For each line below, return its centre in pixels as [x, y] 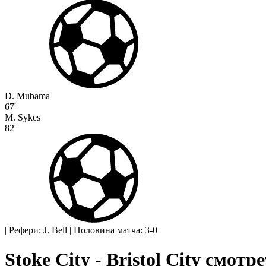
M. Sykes [23, 118]
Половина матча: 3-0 [115, 230]
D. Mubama [27, 96]
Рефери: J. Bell [38, 230]
